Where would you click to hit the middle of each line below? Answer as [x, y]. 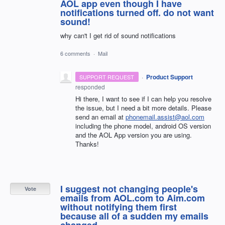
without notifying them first [119, 207]
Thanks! [87, 144]
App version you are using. [152, 135]
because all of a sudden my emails [134, 216]
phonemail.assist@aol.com [165, 117]
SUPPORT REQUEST [107, 77]
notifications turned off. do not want [137, 13]
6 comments [75, 53]
